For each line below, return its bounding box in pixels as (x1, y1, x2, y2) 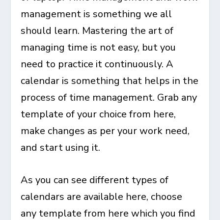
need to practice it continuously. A (21, 57, 174, 71)
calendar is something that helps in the (21, 74, 199, 88)
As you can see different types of (21, 173, 169, 187)
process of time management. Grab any (21, 91, 197, 105)
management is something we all (21, 7, 172, 21)
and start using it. (21, 141, 101, 155)
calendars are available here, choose (21, 190, 183, 204)
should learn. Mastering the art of (21, 24, 174, 38)
